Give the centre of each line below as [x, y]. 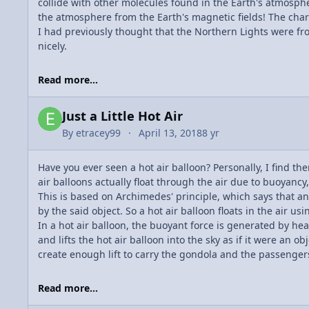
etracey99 [98, 133]
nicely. [52, 46]
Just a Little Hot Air [124, 116]
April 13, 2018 [171, 133]
